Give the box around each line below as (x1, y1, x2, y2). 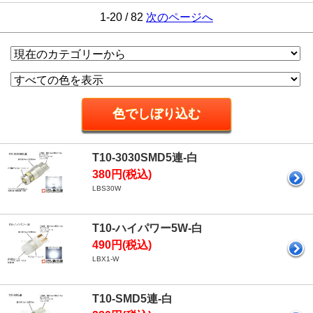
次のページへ (146, 11, 213, 23)
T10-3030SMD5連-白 (92, 152, 198, 163)
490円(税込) (92, 239, 152, 251)
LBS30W (92, 184, 121, 192)
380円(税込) (92, 168, 152, 180)
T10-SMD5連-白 (92, 293, 173, 305)
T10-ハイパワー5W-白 (92, 222, 203, 234)
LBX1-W (92, 255, 119, 263)
